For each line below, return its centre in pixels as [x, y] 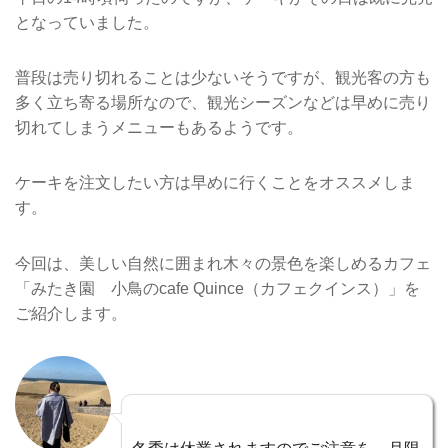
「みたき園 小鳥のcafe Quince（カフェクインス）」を [217, 288]
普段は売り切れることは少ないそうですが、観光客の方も [223, 78]
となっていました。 [87, 22]
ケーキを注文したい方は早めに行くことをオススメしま [215, 183]
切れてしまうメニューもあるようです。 [159, 128]
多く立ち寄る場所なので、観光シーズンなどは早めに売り [223, 103]
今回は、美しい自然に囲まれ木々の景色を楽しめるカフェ [223, 263]
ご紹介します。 [71, 313]
